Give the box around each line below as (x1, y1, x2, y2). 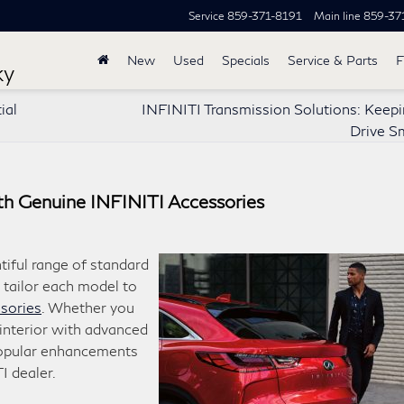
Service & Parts (288, 52, 378, 69)
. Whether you (41, 298, 134, 316)
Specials (222, 52, 270, 69)
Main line (314, 9, 361, 23)
